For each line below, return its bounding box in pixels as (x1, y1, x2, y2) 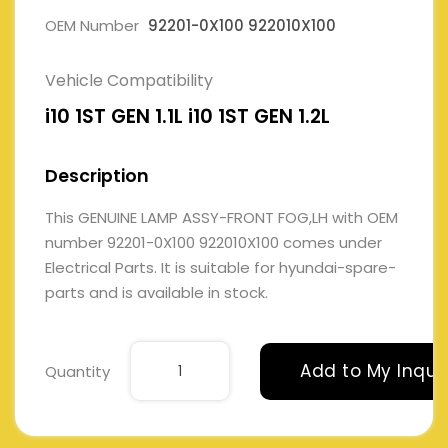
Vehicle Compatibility (45, 68, 213, 92)
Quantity (45, 360, 110, 382)
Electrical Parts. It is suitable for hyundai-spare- (45, 256, 396, 278)
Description (45, 163, 149, 188)
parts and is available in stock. (45, 281, 268, 303)
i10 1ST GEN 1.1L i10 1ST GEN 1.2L (45, 102, 330, 130)
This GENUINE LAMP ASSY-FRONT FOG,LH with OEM (45, 206, 398, 228)
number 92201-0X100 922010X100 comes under (45, 231, 382, 253)
